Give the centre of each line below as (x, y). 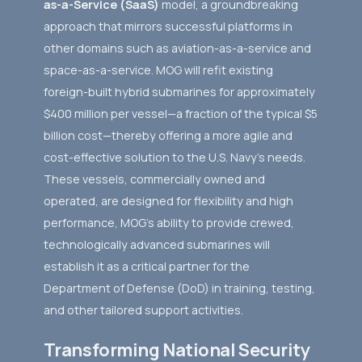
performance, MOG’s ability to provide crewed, (168, 223)
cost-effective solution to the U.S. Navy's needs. (174, 158)
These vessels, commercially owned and (154, 179)
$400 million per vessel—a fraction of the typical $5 (180, 114)
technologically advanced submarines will (156, 245)
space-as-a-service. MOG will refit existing (158, 70)
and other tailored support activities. (143, 310)
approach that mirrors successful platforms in (168, 27)
